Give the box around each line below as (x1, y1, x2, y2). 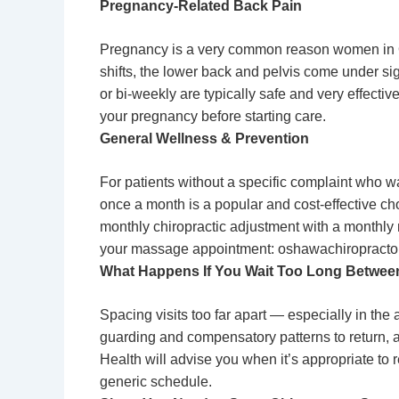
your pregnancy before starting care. (100, 109, 326, 124)
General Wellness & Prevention (100, 131, 309, 146)
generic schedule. (100, 374, 212, 389)
